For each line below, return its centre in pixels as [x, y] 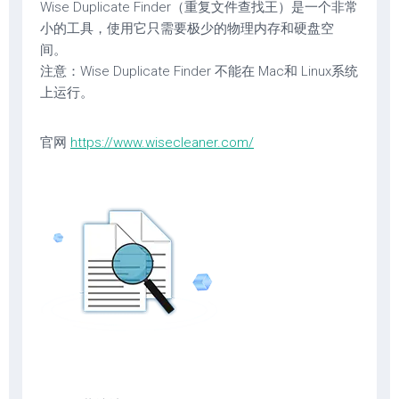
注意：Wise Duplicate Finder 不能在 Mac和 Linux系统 [199, 71]
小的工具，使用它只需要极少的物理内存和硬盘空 [187, 28]
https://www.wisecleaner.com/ [162, 142]
